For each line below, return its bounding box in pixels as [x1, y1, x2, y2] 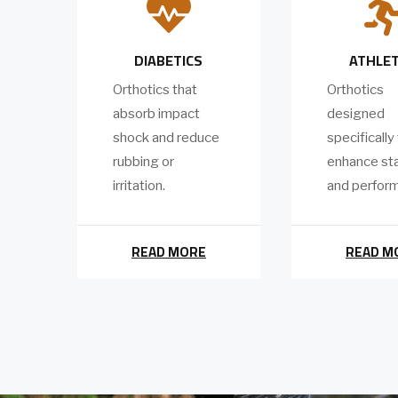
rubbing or [113, 154, 174, 171]
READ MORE [131, 239, 206, 266]
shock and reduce [113, 130, 219, 147]
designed [327, 106, 385, 123]
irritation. [113, 178, 168, 195]
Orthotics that [113, 82, 197, 99]
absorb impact [113, 106, 200, 123]
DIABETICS [134, 47, 203, 75]
